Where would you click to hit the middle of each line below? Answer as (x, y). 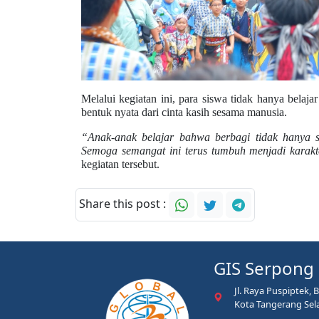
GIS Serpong (264, 268)
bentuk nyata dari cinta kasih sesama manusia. (184, 113)
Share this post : (124, 204)
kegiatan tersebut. (120, 164)
